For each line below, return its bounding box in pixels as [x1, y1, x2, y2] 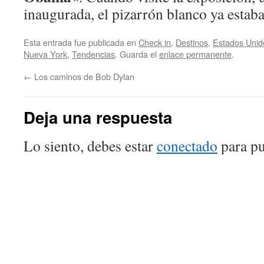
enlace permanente [159, 48, 232, 60]
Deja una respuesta [24, 105, 172, 128]
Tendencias [72, 48, 115, 60]
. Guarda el [115, 48, 159, 60]
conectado [157, 136, 217, 156]
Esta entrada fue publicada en [24, 36, 138, 48]
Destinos [176, 36, 208, 48]
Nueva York [24, 48, 67, 60]
